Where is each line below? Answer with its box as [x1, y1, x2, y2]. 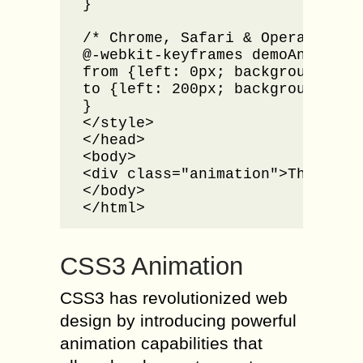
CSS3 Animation [60, 252, 243, 281]
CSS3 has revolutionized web [60, 288, 288, 308]
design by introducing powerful [60, 311, 297, 331]
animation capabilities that [60, 334, 263, 353]
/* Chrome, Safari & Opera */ [82, 29, 332, 47]
